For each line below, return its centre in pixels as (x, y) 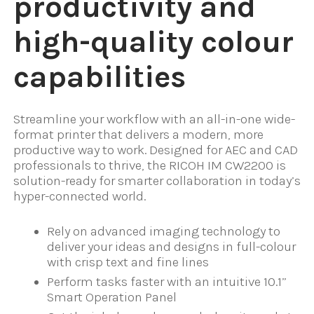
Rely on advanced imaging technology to (163, 232)
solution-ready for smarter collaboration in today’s (157, 180)
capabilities (100, 76)
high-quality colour (153, 41)
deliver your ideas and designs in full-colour (171, 247)
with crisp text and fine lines (128, 262)
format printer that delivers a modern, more (138, 134)
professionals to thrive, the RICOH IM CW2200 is (150, 165)
